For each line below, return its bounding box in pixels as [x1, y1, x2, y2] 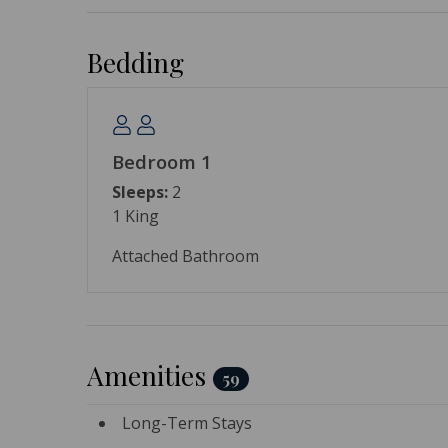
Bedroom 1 [112, 148, 212, 175]
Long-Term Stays [122, 412, 252, 435]
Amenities [87, 356, 213, 393]
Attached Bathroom [112, 244, 259, 267]
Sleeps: [112, 180, 168, 203]
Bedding [87, 43, 184, 80]
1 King [112, 204, 159, 227]
